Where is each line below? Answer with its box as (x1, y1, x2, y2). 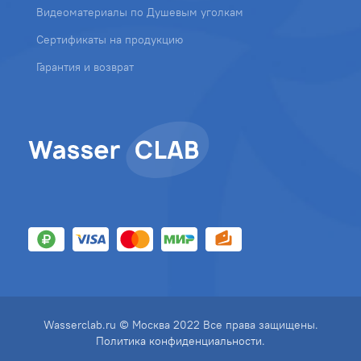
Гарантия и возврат (36, 59, 134, 74)
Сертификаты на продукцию (36, 31, 183, 47)
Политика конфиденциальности (96, 333, 262, 348)
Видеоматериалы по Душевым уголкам (36, 4, 243, 19)
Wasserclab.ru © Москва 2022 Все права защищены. (43, 317, 318, 332)
